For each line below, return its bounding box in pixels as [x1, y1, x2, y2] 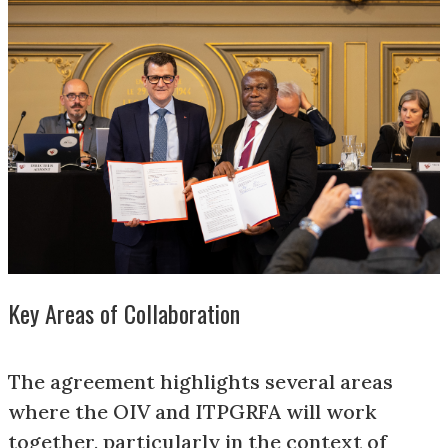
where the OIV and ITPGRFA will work [8, 399, 376, 425]
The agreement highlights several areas [8, 369, 393, 395]
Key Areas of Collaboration [8, 295, 240, 332]
